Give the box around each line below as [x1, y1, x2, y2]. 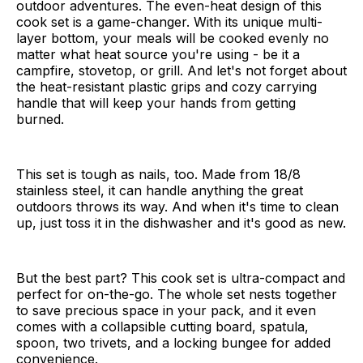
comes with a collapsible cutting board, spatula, [16, 318, 309, 335]
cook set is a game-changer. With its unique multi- [16, 14, 322, 31]
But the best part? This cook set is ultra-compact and [16, 270, 345, 287]
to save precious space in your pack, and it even [16, 302, 316, 319]
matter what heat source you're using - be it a [16, 46, 300, 63]
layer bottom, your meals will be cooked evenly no [16, 30, 329, 47]
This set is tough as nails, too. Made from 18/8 [16, 166, 301, 183]
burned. [16, 111, 64, 128]
